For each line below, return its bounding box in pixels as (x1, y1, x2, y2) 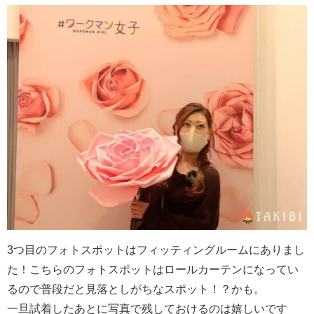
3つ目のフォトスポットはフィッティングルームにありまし (7, 243, 305, 256)
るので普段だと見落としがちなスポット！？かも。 (7, 282, 265, 295)
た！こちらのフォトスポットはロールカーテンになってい (7, 263, 299, 275)
